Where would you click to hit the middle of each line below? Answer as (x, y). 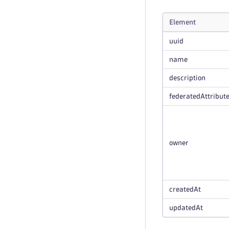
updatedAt (186, 208)
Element (182, 22)
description (187, 78)
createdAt (185, 189)
